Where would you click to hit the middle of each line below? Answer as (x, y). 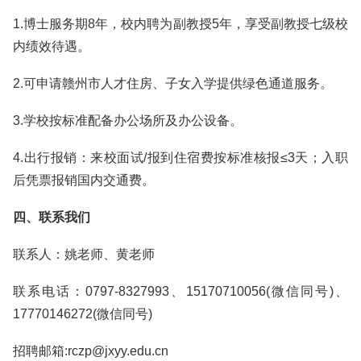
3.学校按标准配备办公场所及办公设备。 (128, 120)
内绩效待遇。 (52, 46)
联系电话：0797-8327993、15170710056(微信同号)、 (180, 291)
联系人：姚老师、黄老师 (84, 254)
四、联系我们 (52, 217)
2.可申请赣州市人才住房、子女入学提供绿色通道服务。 (173, 83)
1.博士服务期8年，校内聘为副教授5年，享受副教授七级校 (180, 24)
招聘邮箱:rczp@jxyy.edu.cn (91, 351)
